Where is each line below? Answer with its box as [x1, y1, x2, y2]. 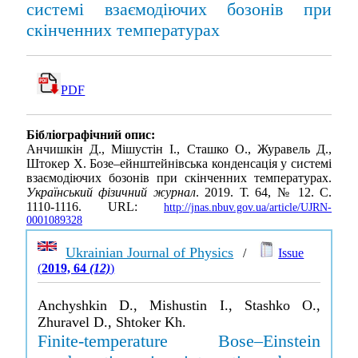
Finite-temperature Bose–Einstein [38, 331, 320, 351]
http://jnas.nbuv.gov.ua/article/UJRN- [164, 201, 332, 214]
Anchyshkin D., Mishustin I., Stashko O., [38, 297, 320, 313]
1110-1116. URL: [26, 200, 164, 214]
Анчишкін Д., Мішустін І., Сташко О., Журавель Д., [26, 142, 332, 157]
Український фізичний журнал [26, 185, 196, 200]
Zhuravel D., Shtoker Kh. [38, 314, 187, 330]
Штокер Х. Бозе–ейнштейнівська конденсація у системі [26, 157, 332, 171]
